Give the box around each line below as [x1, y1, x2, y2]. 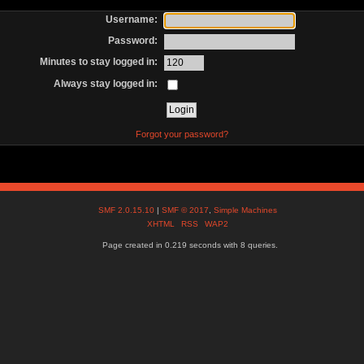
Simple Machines [214, 206, 278, 215]
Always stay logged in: [54, 77, 158, 89]
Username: [106, 13, 158, 25]
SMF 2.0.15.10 [98, 206, 158, 215]
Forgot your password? [135, 128, 228, 139]
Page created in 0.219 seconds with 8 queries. [102, 240, 278, 250]
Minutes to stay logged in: [40, 56, 158, 68]
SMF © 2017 [162, 206, 210, 215]
